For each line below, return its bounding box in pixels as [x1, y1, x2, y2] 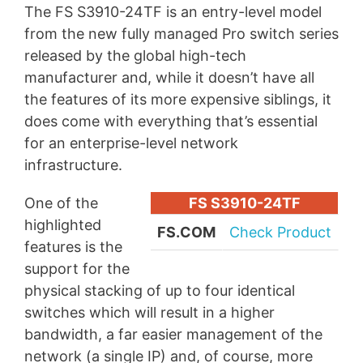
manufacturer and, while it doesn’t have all [24, 69, 314, 87]
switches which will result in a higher [24, 304, 275, 321]
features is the [24, 238, 122, 255]
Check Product [229, 224, 331, 241]
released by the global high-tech [24, 47, 246, 65]
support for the [24, 260, 130, 277]
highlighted [24, 216, 101, 233]
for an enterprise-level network [24, 135, 238, 152]
